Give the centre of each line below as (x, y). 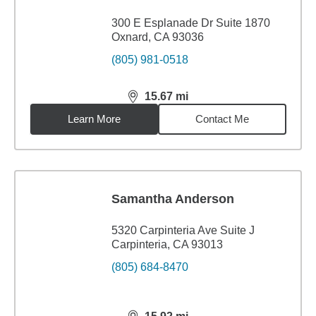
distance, (152, 102)
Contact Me (223, 119)
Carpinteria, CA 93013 (167, 244)
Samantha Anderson (173, 199)
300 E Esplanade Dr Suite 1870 (191, 23)
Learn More (95, 119)
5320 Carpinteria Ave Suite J (183, 230)
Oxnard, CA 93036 (158, 37)
